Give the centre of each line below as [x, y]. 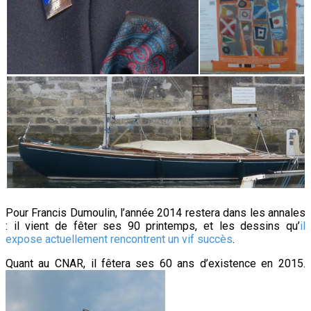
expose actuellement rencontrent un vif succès [119, 239]
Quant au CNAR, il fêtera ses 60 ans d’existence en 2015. [155, 263]
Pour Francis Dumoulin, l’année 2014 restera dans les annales [155, 212]
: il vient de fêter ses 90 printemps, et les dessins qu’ [153, 226]
